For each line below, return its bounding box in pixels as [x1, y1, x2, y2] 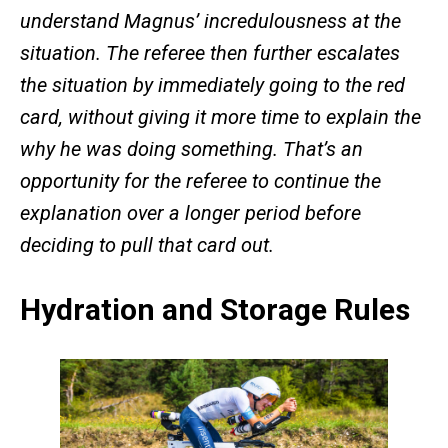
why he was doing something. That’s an [20, 137, 363, 162]
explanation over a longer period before [20, 201, 361, 226]
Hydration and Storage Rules [20, 292, 410, 328]
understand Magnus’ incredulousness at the [20, 9, 401, 34]
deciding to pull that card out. [20, 233, 274, 258]
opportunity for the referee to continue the [20, 169, 381, 194]
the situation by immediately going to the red [20, 73, 405, 98]
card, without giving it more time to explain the [20, 105, 421, 130]
